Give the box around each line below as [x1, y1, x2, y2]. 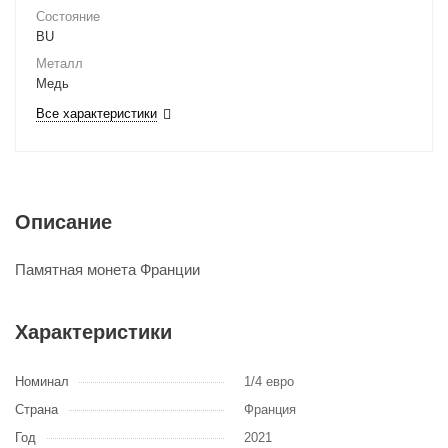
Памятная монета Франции [15, 261, 200, 278]
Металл [36, 56, 83, 71]
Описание [15, 211, 112, 233]
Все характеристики [36, 106, 157, 121]
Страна [15, 402, 58, 417]
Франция [244, 402, 296, 417]
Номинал [15, 374, 69, 389]
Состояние [36, 9, 100, 24]
